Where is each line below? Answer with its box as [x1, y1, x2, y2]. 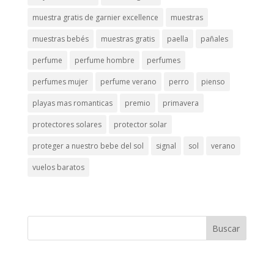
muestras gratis [100, 34, 155, 45]
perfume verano [100, 76, 157, 87]
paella [166, 34, 188, 45]
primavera [162, 98, 199, 109]
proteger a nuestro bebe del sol [32, 141, 144, 152]
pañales [200, 34, 228, 45]
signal [155, 141, 176, 152]
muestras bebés [32, 34, 89, 45]
